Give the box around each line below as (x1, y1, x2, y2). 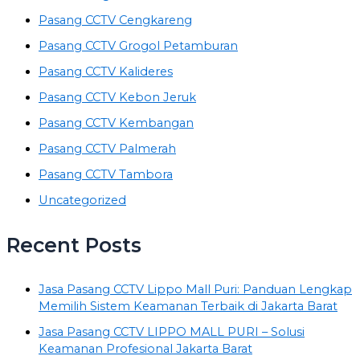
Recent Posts (6, 232, 141, 257)
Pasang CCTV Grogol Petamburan (39, 39, 238, 54)
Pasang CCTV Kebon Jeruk (39, 90, 196, 105)
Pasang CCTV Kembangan (39, 116, 194, 131)
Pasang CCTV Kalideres (39, 64, 173, 80)
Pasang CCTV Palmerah (39, 141, 176, 157)
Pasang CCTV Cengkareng (39, 13, 192, 28)
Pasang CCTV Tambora (39, 166, 173, 182)
